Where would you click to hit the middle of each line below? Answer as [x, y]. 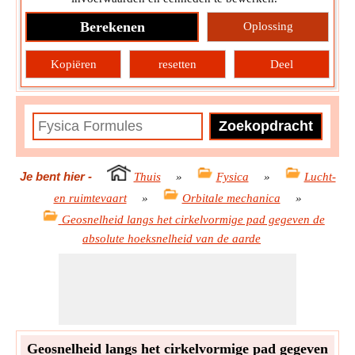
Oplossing [268, 27]
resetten [177, 65]
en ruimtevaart [90, 198]
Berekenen [112, 27]
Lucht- [320, 177]
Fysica [232, 177]
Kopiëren [73, 65]
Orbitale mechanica [231, 198]
